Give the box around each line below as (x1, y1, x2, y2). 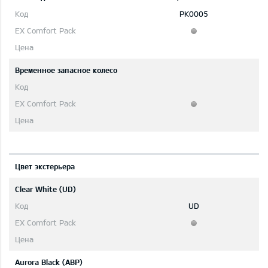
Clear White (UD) (15, 184, 76, 194)
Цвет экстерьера (15, 162, 75, 172)
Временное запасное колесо (15, 65, 117, 75)
